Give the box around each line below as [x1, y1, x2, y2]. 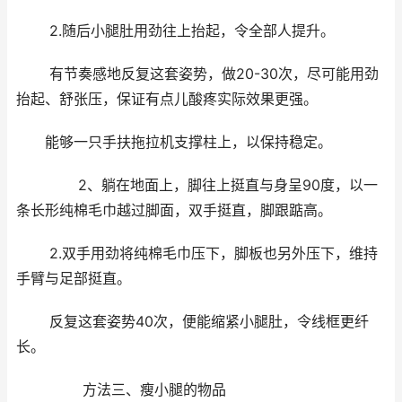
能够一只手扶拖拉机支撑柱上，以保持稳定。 [16, 134, 332, 152]
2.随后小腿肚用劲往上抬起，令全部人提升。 [16, 22, 335, 40]
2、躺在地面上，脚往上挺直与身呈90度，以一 [16, 177, 378, 195]
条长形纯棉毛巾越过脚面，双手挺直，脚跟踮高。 [16, 202, 332, 220]
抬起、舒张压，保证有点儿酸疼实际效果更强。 [16, 91, 318, 109]
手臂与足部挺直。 [16, 270, 131, 288]
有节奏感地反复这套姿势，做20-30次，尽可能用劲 [16, 66, 379, 83]
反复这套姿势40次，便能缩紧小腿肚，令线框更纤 [16, 313, 369, 331]
